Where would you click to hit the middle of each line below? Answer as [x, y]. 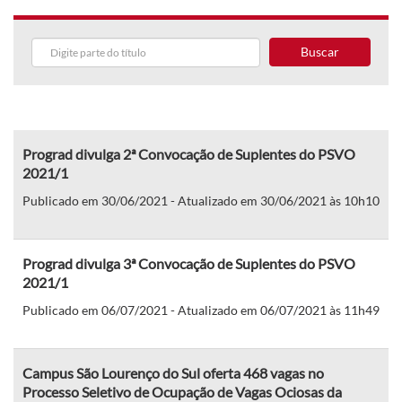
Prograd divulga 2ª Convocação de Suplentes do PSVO [189, 153]
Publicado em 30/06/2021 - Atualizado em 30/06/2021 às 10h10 [201, 200]
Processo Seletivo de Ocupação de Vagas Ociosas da [182, 391]
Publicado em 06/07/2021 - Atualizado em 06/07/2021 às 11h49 [201, 310]
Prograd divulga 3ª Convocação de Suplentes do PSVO [189, 263]
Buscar [319, 51]
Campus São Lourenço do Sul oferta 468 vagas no [173, 372]
